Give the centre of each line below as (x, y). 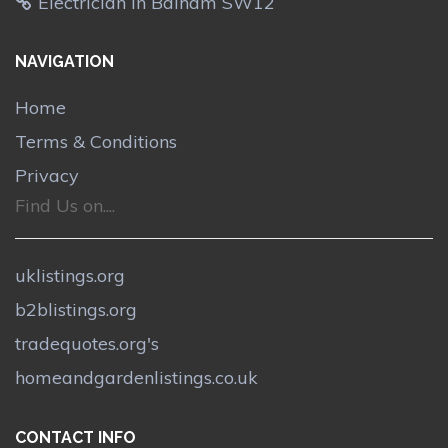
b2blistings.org (76, 310)
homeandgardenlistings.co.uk (136, 378)
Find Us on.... (65, 206)
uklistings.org (70, 276)
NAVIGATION (64, 62)
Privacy (47, 176)
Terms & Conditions (96, 142)
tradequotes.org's (87, 344)
